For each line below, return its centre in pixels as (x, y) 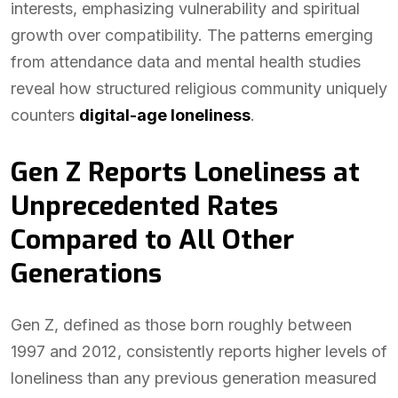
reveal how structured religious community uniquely (199, 88)
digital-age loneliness (165, 115)
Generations (86, 274)
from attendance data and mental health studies (186, 62)
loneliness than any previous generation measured (194, 378)
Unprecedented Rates (144, 206)
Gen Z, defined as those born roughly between (181, 325)
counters (45, 115)
